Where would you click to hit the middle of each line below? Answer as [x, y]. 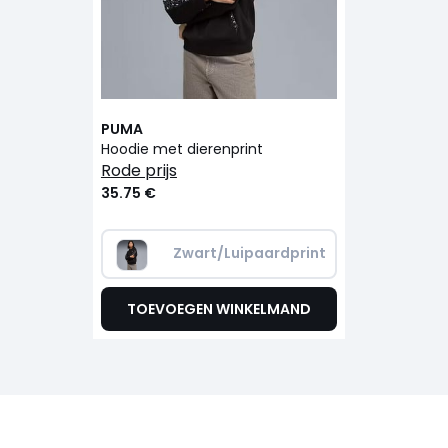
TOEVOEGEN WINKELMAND [218, 309]
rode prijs [143, 171]
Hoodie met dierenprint [181, 149]
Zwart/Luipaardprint [249, 253]
